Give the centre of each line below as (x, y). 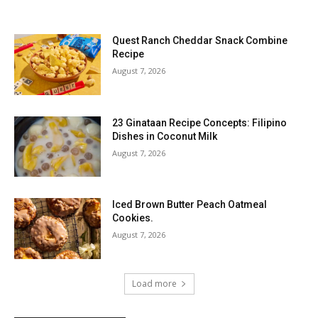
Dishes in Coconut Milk (165, 136)
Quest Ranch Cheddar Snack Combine (200, 41)
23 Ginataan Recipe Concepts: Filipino (200, 122)
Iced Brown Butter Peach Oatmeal (190, 205)
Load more (154, 284)
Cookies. (133, 218)
